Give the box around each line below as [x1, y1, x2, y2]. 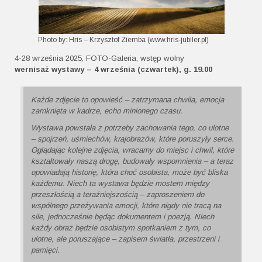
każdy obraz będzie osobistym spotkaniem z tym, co [31, 223, 211, 233]
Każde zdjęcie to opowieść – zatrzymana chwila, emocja [31, 95, 224, 105]
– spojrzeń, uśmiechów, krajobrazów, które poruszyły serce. [31, 135, 234, 144]
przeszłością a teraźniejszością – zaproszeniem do [31, 190, 204, 199]
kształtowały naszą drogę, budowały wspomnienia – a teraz [31, 157, 233, 166]
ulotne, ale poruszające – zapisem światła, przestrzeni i [31, 235, 219, 244]
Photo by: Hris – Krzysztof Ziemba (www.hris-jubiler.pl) [38, 36, 209, 44]
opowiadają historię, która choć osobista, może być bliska [31, 168, 227, 177]
